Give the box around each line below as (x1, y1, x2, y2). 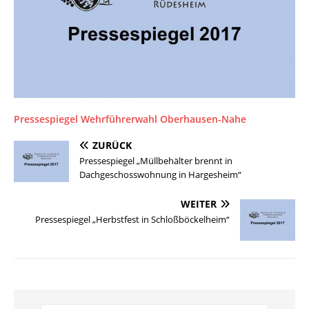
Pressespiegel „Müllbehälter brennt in (79, 154, 232, 168)
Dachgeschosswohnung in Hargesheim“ (79, 168, 241, 181)
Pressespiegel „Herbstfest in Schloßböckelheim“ (35, 213, 230, 226)
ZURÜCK (92, 139, 132, 152)
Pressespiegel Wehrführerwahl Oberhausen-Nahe (14, 112, 246, 126)
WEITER (181, 197, 217, 211)
